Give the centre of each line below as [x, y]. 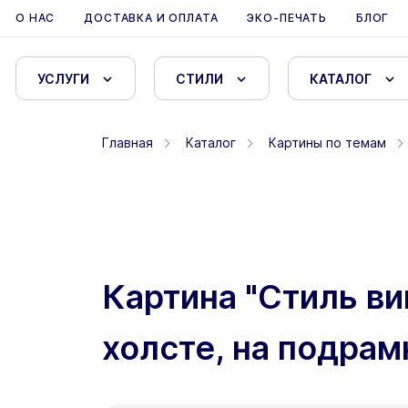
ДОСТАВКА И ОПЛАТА [151, 18]
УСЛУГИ [63, 79]
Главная [127, 143]
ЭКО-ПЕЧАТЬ [287, 18]
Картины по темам [327, 143]
